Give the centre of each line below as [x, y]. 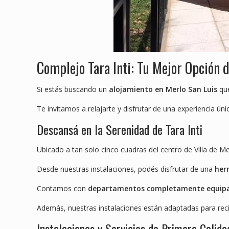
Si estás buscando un [73, 89]
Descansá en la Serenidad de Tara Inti [120, 130]
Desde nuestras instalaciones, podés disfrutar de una [126, 169]
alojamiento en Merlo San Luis [163, 89]
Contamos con [62, 189]
